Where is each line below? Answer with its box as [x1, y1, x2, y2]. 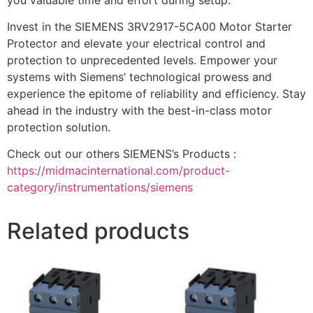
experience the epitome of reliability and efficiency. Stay [7, 87, 306, 101]
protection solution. [7, 120, 110, 135]
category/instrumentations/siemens [7, 180, 193, 195]
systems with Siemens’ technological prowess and [7, 70, 272, 85]
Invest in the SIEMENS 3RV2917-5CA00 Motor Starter [7, 20, 292, 34]
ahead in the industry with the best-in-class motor [7, 103, 272, 118]
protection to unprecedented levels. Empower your [7, 53, 277, 68]
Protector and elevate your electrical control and [7, 36, 265, 51]
